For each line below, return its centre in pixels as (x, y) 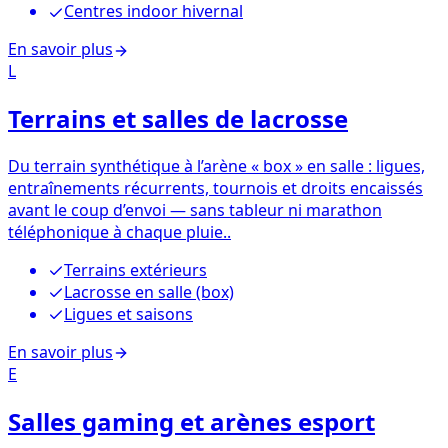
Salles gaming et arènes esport (191, 421)
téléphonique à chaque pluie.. (119, 231)
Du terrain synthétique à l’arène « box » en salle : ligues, (216, 165)
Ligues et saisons (128, 313)
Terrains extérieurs (135, 269)
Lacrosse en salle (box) (149, 291)
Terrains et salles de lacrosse (178, 118)
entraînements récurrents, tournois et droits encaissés (215, 187)
